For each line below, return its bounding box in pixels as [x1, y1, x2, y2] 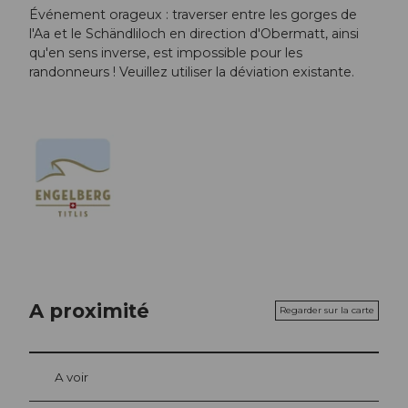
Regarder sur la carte [280, 304, 374, 317]
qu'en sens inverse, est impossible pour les [29, 44, 302, 61]
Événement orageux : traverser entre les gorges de [29, 5, 357, 23]
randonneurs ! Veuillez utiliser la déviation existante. [29, 63, 354, 80]
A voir [55, 370, 88, 385]
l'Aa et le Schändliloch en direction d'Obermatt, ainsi [29, 25, 359, 42]
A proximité [29, 298, 149, 322]
